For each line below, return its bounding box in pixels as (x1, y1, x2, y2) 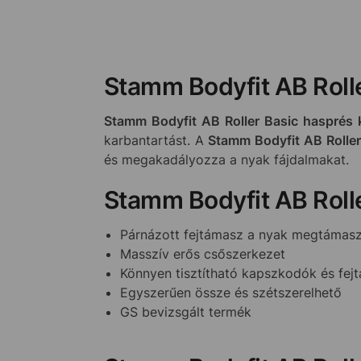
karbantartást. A (103, 132, 209, 149)
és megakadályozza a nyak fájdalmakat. (103, 151, 349, 168)
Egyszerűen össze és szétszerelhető (119, 284, 342, 301)
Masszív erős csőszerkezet (119, 245, 285, 262)
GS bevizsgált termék (119, 303, 251, 320)
